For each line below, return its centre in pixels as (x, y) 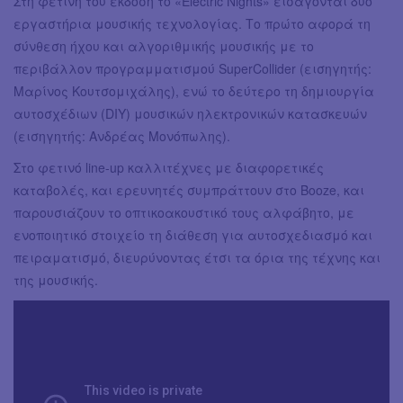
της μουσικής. (56, 280)
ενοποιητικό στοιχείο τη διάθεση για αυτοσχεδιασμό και (193, 235)
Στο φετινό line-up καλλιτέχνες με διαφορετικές (169, 168)
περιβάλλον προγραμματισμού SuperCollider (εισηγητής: (193, 69)
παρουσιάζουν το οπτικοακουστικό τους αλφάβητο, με (184, 213)
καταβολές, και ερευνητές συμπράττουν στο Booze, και (189, 190)
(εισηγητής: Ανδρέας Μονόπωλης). (122, 136)
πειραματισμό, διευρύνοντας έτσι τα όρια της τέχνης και (197, 258)
